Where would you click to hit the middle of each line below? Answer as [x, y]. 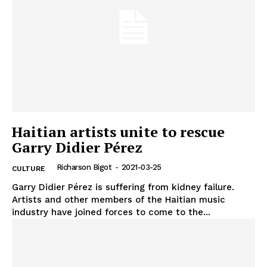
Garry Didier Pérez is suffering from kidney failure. [123, 187]
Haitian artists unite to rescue [118, 132]
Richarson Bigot [84, 167]
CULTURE [29, 169]
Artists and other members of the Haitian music [119, 200]
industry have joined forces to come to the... [111, 212]
